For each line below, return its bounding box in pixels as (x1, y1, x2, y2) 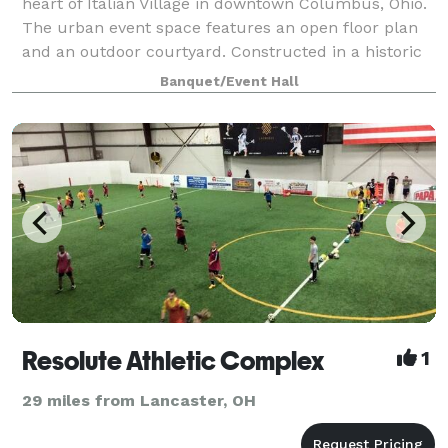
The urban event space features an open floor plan (22, 17, 418, 37)
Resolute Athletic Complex (22, 345, 324, 376)
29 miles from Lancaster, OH (22, 390, 256, 410)
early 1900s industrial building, (22, 65, 259, 85)
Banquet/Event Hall (159, 73, 299, 89)
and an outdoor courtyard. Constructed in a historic (22, 41, 422, 61)
